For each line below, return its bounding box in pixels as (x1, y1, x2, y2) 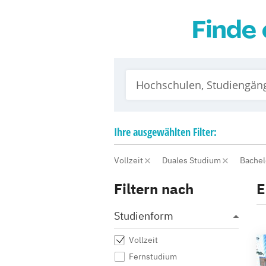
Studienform (114, 209, 173, 223)
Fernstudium (129, 251, 177, 262)
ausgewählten (133, 125, 191, 139)
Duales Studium (162, 155, 223, 166)
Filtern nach (114, 179, 194, 198)
